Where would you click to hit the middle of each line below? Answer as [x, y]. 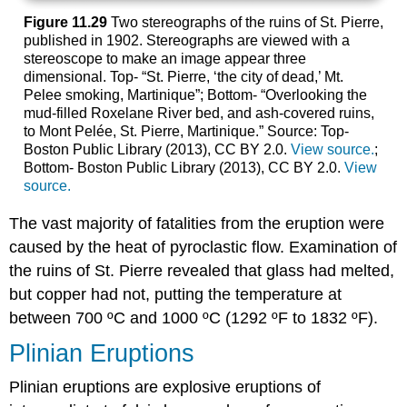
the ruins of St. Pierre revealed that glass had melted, [202, 270]
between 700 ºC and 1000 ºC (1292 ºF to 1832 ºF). [194, 318]
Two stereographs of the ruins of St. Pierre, [245, 23]
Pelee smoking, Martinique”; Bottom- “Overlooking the [195, 95]
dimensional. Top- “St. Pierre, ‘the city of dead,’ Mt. [183, 77]
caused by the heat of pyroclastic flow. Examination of [203, 247]
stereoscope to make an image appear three [164, 59]
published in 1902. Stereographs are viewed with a [186, 41]
